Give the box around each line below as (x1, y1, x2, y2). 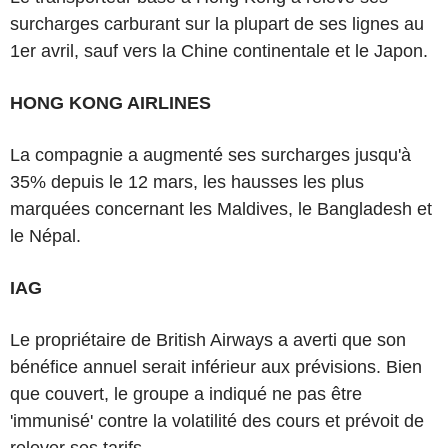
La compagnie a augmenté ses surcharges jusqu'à (10, 145, 411, 165)
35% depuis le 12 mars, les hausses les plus (10, 172, 364, 192)
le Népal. (10, 226, 81, 246)
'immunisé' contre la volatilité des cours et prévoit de (10, 411, 424, 431)
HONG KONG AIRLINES (10, 93, 211, 113)
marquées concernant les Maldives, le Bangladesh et (10, 199, 432, 219)
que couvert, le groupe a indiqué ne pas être (10, 384, 362, 404)
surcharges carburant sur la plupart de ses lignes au (10, 14, 424, 34)
